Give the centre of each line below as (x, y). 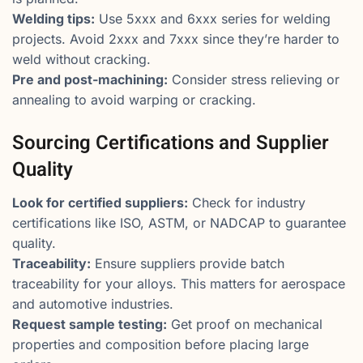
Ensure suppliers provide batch (188, 264)
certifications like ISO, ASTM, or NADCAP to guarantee (179, 223)
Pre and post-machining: (90, 80)
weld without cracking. (81, 60)
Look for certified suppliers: (100, 203)
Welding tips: (53, 19)
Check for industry (247, 203)
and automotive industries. (93, 304)
